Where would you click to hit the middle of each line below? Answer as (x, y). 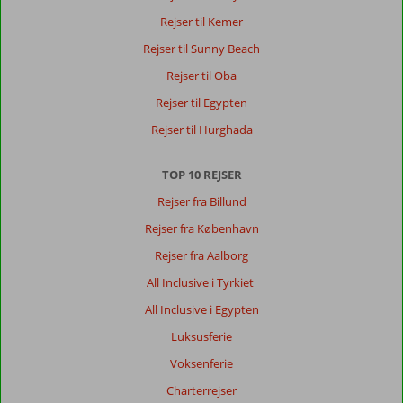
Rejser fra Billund (201, 202)
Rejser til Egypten (201, 103)
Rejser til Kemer (201, 22)
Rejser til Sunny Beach (201, 49)
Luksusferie (201, 337)
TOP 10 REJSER (201, 175)
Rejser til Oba (201, 76)
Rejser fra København (201, 229)
